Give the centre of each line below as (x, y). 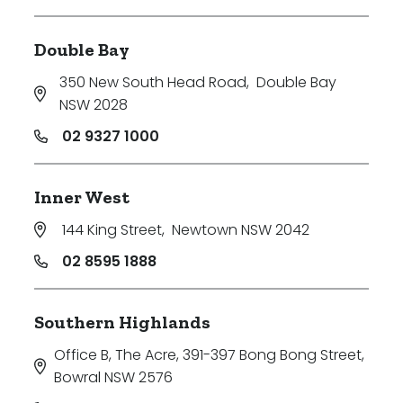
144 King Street (112, 230)
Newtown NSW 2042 (241, 230)
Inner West (82, 197)
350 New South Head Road (152, 83)
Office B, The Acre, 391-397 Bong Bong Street (208, 355)
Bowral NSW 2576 (114, 378)
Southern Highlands (122, 322)
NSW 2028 (93, 105)
